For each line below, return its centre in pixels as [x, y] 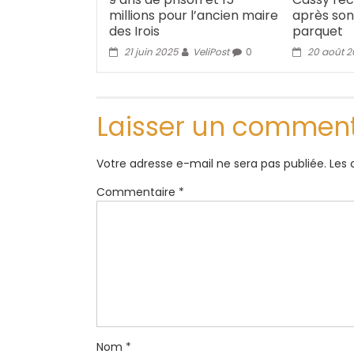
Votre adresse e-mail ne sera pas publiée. [211, 164]
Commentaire [137, 192]
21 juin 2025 [152, 52]
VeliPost [211, 52]
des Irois [135, 32]
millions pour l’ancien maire [194, 16]
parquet [318, 32]
